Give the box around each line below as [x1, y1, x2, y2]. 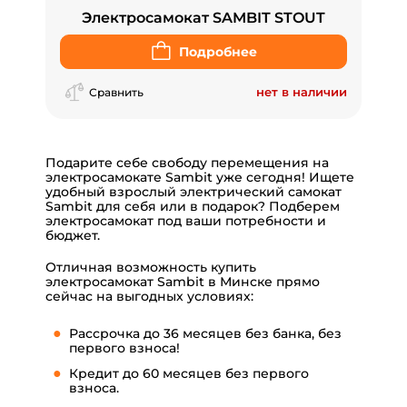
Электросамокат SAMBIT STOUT [82, 9, 325, 27]
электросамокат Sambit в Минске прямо [45, 273, 320, 291]
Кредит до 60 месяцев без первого [69, 365, 309, 382]
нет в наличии [256, 84, 347, 100]
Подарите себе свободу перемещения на [45, 154, 329, 172]
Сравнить [89, 85, 144, 100]
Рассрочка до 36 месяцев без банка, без [69, 325, 342, 342]
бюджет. [45, 227, 100, 244]
